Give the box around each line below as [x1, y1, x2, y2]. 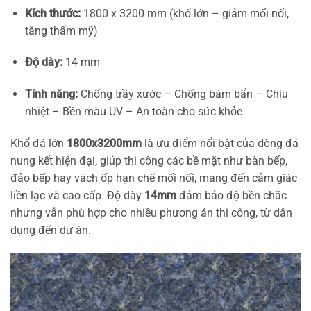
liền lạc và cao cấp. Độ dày [10, 189, 144, 203]
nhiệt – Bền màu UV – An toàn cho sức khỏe [24, 105, 242, 119]
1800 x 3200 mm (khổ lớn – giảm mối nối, [80, 6, 289, 20]
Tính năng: [24, 87, 78, 101]
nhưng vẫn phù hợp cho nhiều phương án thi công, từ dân [10, 206, 292, 220]
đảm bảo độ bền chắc [176, 189, 287, 203]
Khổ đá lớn [10, 137, 67, 151]
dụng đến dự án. [10, 224, 91, 237]
